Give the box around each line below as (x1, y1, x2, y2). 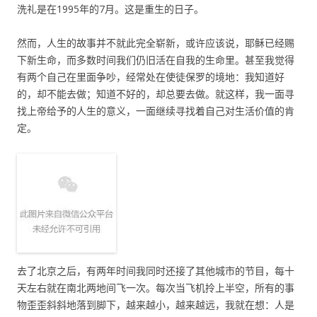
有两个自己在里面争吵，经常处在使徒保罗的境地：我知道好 (17, 70, 284, 83)
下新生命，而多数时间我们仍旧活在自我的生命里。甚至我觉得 (17, 53, 294, 67)
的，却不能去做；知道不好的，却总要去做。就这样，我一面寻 (17, 87, 294, 100)
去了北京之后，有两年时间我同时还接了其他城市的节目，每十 (17, 264, 294, 277)
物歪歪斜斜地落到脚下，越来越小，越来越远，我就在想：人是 (17, 298, 294, 311)
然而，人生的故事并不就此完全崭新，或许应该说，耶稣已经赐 (17, 36, 294, 50)
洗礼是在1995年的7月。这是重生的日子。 (17, 2, 204, 16)
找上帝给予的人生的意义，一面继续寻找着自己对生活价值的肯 (17, 104, 294, 117)
